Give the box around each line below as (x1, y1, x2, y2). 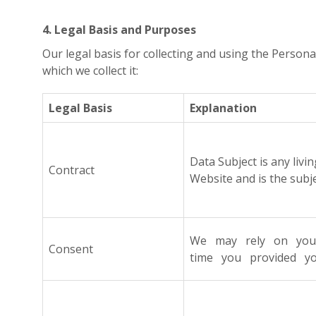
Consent (49, 241, 93, 257)
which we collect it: (42, 63, 138, 78)
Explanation (190, 100, 257, 116)
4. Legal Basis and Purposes (42, 22, 196, 37)
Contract (49, 162, 95, 178)
